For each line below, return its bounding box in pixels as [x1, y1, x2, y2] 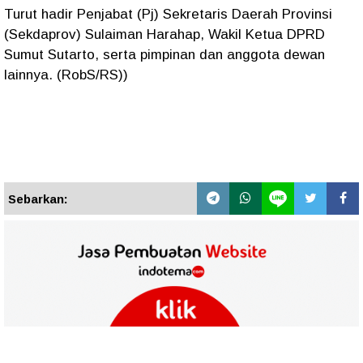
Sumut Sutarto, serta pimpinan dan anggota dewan [4, 47, 325, 62]
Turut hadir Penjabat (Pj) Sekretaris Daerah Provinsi [4, 6, 332, 22]
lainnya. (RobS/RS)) [4, 67, 128, 83]
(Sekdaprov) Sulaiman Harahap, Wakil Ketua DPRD [4, 27, 325, 42]
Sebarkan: [8, 192, 68, 206]
